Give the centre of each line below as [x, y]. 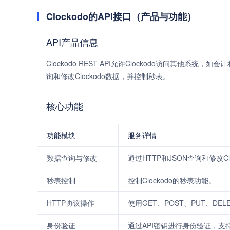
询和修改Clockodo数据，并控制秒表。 [108, 76]
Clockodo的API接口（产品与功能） [121, 16]
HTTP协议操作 [71, 203]
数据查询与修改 [72, 158]
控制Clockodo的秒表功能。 [172, 180]
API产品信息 [72, 42]
